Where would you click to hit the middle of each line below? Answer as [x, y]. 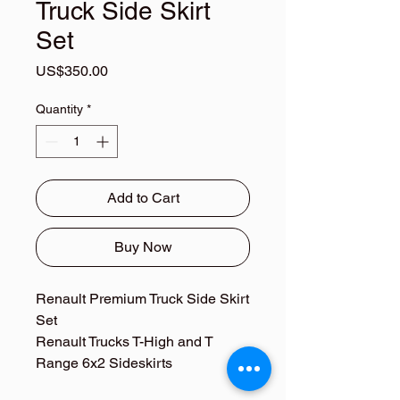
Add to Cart [143, 198]
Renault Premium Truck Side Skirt [142, 299]
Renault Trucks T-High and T [125, 342]
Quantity [59, 109]
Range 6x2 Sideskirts [104, 363]
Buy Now [143, 247]
